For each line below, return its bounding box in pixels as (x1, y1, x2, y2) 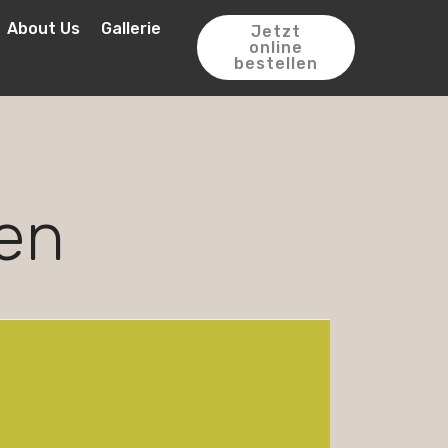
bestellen (233, 53, 318, 73)
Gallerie (100, 18, 161, 38)
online (248, 37, 303, 57)
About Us (6, 18, 80, 38)
